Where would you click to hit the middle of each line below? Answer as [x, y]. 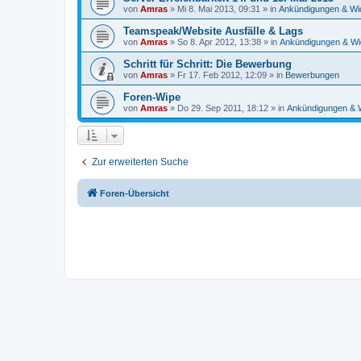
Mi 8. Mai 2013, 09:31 [219, 9]
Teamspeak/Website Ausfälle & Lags [213, 31]
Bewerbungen [312, 75]
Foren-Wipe [152, 97]
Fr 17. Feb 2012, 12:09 [222, 75]
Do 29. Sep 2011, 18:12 [223, 108]
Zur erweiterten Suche [140, 162]
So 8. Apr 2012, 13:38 [219, 42]
